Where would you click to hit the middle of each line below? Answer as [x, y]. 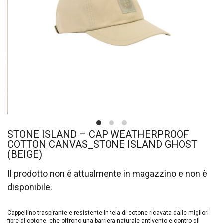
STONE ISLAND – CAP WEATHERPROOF [98, 135]
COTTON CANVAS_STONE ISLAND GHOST [102, 145]
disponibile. [30, 187]
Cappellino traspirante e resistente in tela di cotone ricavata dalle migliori [108, 213]
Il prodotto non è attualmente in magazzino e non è [107, 174]
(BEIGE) [25, 155]
